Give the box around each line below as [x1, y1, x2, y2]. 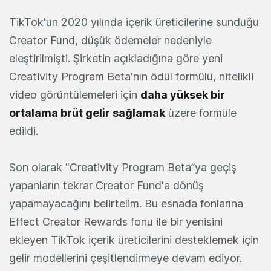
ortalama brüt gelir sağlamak [9, 106, 165, 120]
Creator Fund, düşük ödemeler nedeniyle [9, 34, 212, 47]
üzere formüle [165, 106, 237, 120]
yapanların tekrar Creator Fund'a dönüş [9, 179, 204, 192]
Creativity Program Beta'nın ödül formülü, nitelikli [9, 70, 253, 83]
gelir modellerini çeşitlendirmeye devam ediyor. [9, 252, 242, 265]
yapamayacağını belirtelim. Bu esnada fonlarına [9, 197, 243, 211]
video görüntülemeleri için [9, 88, 140, 102]
